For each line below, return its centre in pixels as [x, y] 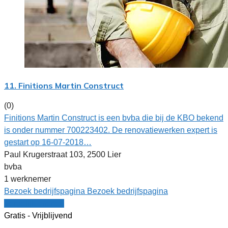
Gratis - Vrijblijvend [38, 215]
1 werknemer [27, 179]
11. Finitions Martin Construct [64, 85]
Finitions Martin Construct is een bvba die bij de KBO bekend [114, 118]
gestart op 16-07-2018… [48, 142]
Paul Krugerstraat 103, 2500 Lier [63, 154]
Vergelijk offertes [34, 203]
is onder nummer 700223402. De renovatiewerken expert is [111, 130]
